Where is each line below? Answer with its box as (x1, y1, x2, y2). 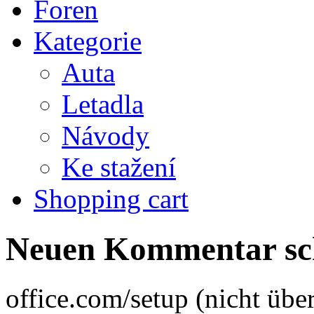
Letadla (62, 89, 144, 120)
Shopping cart (34, 184, 189, 214)
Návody (62, 121, 149, 151)
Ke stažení (62, 152, 176, 183)
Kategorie (34, 26, 142, 57)
